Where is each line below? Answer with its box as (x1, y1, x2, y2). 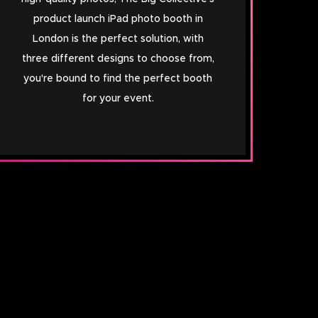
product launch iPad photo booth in (33, 13, 203, 24)
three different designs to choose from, (21, 53, 214, 64)
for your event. (82, 93, 154, 104)
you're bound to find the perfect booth (23, 73, 212, 84)
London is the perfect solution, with (32, 33, 204, 44)
